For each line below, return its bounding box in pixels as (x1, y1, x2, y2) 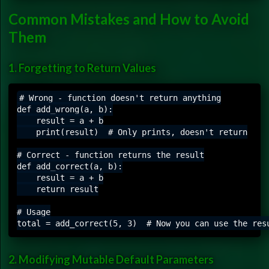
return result (17, 184, 98, 194)
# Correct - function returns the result (17, 150, 204, 160)
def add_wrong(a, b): (17, 104, 113, 114)
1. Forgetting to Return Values (8, 61, 156, 75)
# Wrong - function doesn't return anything (19, 92, 221, 103)
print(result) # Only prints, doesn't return (17, 127, 247, 137)
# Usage (17, 207, 50, 217)
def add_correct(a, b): (17, 161, 122, 171)
